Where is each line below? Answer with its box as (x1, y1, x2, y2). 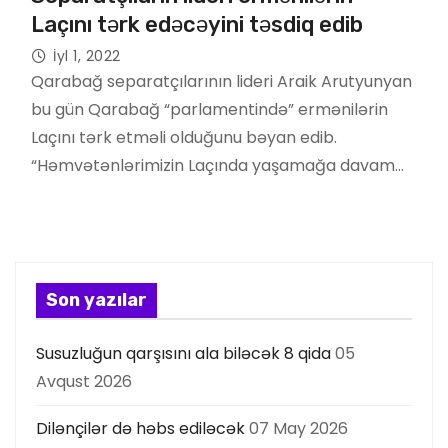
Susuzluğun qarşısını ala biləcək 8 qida (36, 341, 331, 365)
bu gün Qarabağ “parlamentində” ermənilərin (31, 97, 388, 121)
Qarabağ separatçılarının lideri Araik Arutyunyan (31, 69, 412, 93)
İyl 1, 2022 (53, 45, 121, 66)
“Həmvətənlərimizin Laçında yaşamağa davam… (31, 153, 404, 177)
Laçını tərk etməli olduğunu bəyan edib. (31, 125, 337, 149)
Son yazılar (46, 288, 147, 311)
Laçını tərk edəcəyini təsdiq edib (31, 10, 363, 38)
